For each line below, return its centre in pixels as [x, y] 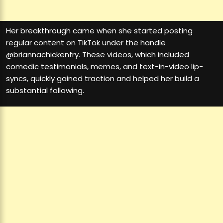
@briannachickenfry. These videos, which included [98, 55]
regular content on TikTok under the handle [86, 43]
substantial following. [45, 91]
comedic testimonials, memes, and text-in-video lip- [105, 67]
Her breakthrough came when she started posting [99, 31]
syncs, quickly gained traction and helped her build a [103, 79]
